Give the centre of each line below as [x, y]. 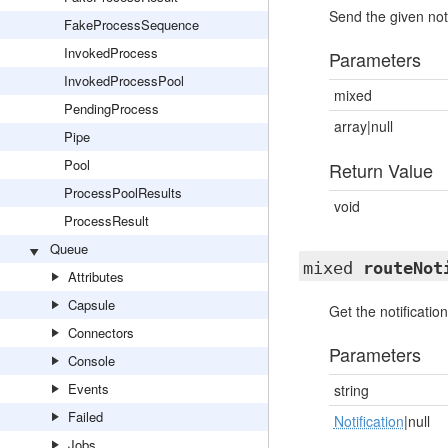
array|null [363, 126]
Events [88, 388]
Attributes [96, 276]
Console [91, 360]
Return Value [380, 170]
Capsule [91, 304]
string [351, 390]
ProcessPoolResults [123, 192]
